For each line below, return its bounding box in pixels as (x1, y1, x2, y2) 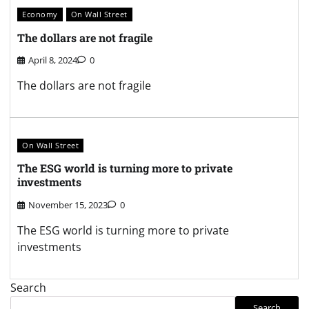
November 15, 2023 (28, 198, 108, 211)
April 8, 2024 (28, 54, 77, 67)
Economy (22, 9, 58, 20)
